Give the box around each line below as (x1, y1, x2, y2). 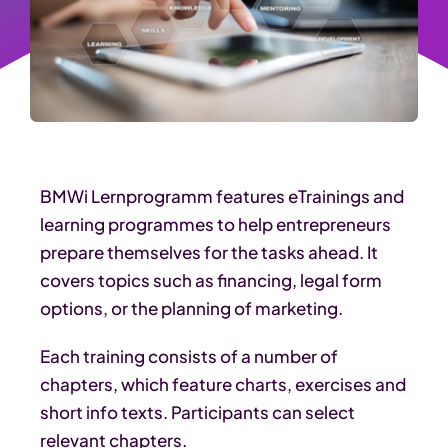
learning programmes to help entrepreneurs (40, 212, 391, 235)
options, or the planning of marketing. (40, 296, 343, 319)
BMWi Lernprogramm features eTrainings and (40, 184, 404, 207)
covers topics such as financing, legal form (40, 268, 382, 291)
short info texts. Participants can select (40, 400, 355, 423)
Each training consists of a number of (40, 344, 338, 367)
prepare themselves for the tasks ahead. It (40, 240, 378, 263)
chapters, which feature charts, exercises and (40, 372, 406, 395)
